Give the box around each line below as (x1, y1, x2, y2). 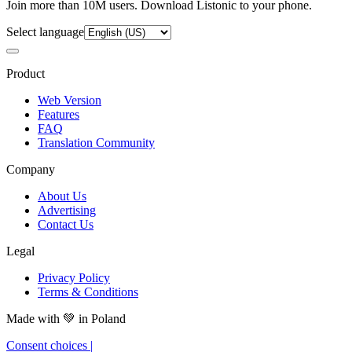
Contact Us (38, 217, 93, 231)
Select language (6, 24, 84, 38)
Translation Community (38, 135, 155, 149)
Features (38, 107, 79, 121)
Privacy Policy (38, 270, 110, 284)
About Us (38, 189, 86, 203)
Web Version (38, 93, 101, 107)
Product (6, 66, 45, 80)
